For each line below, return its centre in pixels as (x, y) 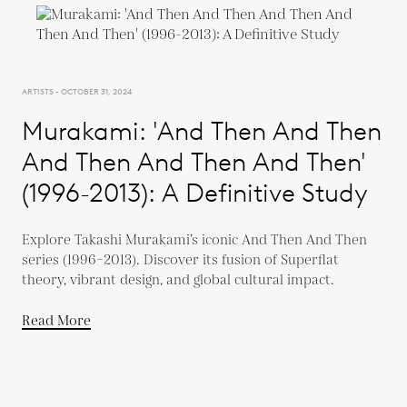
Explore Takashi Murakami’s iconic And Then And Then (194, 240)
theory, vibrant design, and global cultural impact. (178, 280)
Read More (56, 321)
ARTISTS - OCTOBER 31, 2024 (77, 91)
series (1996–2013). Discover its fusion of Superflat (180, 260)
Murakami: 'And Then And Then (202, 130)
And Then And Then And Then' (194, 161)
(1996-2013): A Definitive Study (195, 192)
